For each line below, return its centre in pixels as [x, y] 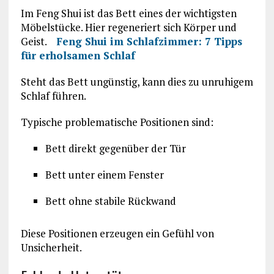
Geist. [38, 42]
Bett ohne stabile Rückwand [110, 201]
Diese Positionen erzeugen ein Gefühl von [117, 234]
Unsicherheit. [51, 248]
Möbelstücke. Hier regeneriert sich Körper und [128, 28]
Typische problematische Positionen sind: [117, 122]
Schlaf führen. [53, 96]
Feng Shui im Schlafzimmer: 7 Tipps [149, 42]
